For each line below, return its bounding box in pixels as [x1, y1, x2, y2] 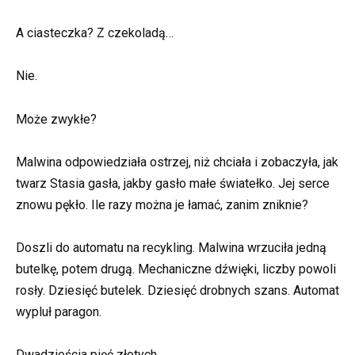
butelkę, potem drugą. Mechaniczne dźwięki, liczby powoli [16, 261, 336, 277]
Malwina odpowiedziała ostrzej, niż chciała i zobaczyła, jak [16, 154, 338, 170]
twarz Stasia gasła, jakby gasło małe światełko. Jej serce [16, 175, 330, 191]
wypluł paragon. [16, 303, 101, 319]
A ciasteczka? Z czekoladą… [16, 25, 174, 41]
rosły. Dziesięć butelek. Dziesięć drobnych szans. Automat [16, 282, 339, 298]
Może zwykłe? [16, 111, 97, 127]
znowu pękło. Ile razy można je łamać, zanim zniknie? [16, 197, 308, 212]
